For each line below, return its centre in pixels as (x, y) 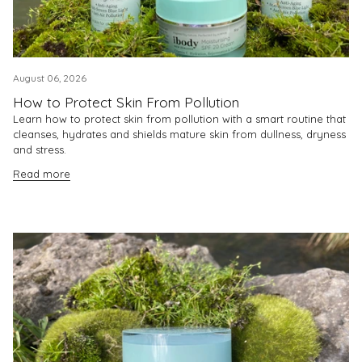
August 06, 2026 (50, 78)
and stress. (40, 149)
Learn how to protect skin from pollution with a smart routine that (179, 119)
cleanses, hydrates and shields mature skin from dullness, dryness (179, 134)
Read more (42, 174)
